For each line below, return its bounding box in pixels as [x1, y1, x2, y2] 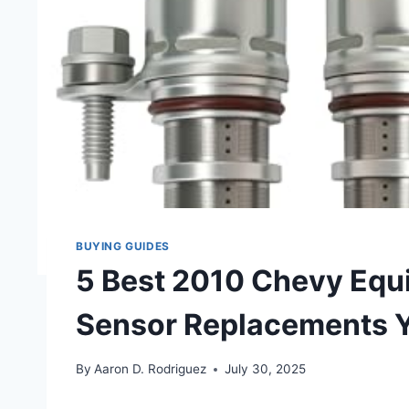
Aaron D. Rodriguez [94, 362, 207, 377]
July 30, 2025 [225, 362, 307, 377]
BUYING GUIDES [76, 238, 170, 253]
